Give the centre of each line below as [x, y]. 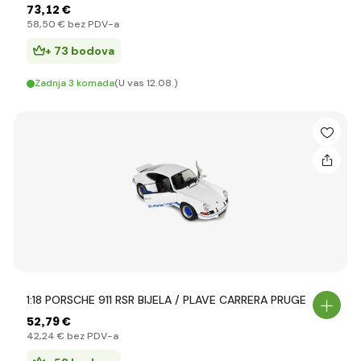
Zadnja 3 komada [75, 83]
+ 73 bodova [80, 51]
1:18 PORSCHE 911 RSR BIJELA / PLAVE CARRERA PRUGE [166, 300]
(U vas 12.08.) [146, 83]
